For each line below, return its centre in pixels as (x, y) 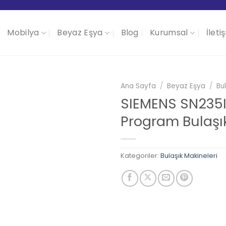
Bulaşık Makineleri (189, 155)
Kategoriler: (140, 155)
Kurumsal (169, 33)
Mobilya (23, 33)
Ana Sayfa (138, 86)
